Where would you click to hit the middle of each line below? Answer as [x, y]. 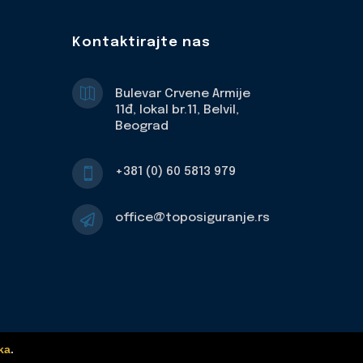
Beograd [142, 127]
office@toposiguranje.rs [193, 218]
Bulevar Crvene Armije [183, 94]
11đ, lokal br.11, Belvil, [177, 111]
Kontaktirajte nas [142, 43]
